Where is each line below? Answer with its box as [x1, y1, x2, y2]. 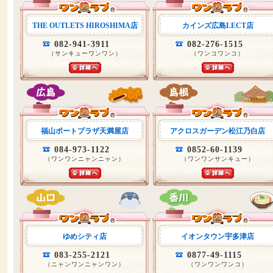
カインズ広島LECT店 [182, 21, 253, 30]
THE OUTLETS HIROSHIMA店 [32, 21, 138, 30]
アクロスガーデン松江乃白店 [170, 127, 265, 135]
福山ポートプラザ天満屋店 [41, 127, 129, 135]
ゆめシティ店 [63, 232, 107, 241]
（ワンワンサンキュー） [180, 155, 255, 162]
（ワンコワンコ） [191, 50, 244, 57]
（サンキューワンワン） [48, 50, 122, 57]
